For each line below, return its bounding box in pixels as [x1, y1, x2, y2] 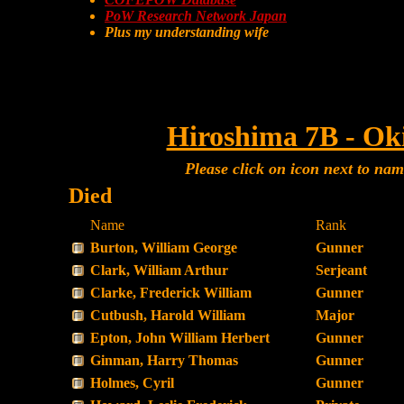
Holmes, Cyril [90, 375, 174, 390]
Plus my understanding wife [105, 24, 269, 40]
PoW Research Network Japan [105, 8, 287, 23]
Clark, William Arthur [90, 262, 228, 278]
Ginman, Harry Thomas [90, 353, 238, 368]
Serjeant [316, 262, 367, 278]
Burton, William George [90, 240, 237, 255]
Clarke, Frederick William [90, 285, 252, 300]
